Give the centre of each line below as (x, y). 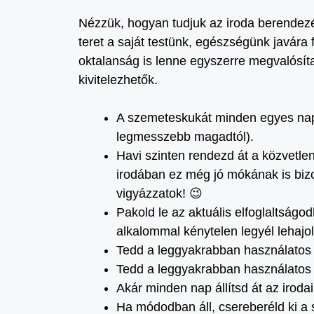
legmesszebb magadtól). (185, 137)
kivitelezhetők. (118, 80)
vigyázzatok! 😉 (159, 193)
